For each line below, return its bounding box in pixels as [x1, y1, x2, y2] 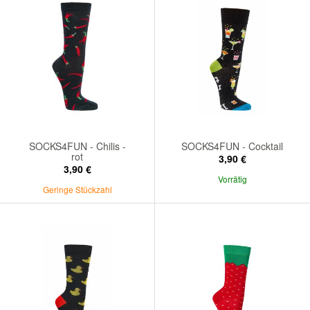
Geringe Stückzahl [42, 183, 112, 195]
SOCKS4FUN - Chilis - [28, 138, 126, 153]
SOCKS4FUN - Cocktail [181, 138, 283, 153]
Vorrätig [217, 172, 247, 185]
